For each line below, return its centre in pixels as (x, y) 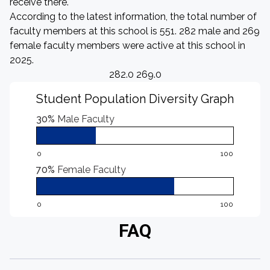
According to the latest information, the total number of (133, 17)
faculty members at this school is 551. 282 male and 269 (135, 31)
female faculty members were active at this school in (127, 46)
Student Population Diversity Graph (135, 99)
